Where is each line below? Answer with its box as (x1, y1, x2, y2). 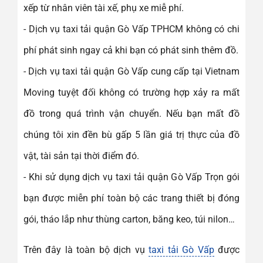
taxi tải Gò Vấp (149, 244, 214, 255)
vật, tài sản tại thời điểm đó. (23, 150, 139, 161)
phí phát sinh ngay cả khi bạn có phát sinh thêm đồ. (23, 44, 238, 56)
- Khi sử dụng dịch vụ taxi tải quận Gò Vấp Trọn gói (23, 171, 240, 183)
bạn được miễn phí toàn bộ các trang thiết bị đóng (23, 192, 240, 204)
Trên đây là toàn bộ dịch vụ (23, 244, 149, 255)
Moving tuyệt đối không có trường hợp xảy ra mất (23, 86, 240, 98)
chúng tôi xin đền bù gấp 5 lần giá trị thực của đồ (23, 129, 240, 140)
